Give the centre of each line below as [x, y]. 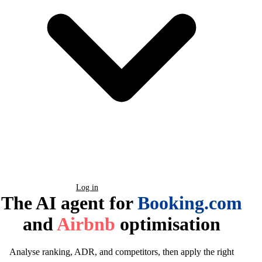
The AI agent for [69, 203]
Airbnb [86, 224]
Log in [87, 187]
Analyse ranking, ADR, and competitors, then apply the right [122, 252]
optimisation [168, 224]
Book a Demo [33, 187]
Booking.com [190, 203]
